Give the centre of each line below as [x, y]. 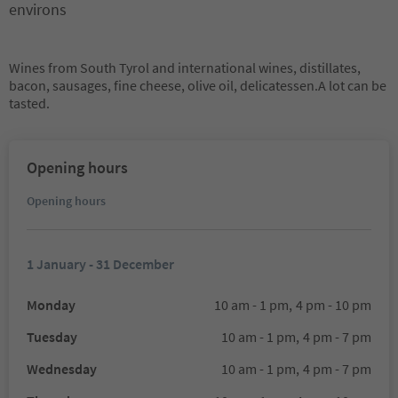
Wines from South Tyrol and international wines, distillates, [185, 68]
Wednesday [62, 369]
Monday [51, 305]
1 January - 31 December [100, 264]
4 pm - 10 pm [334, 305]
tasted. [29, 103]
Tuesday [52, 337]
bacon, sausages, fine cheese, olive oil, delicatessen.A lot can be [198, 85]
